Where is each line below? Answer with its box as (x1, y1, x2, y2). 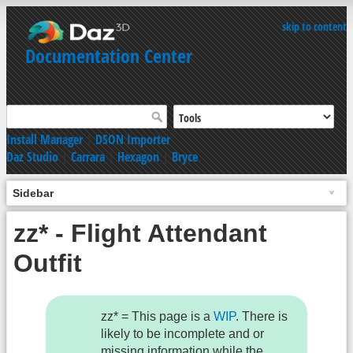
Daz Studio (6, 147, 58, 165)
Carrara (71, 147, 105, 165)
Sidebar (13, 186, 54, 199)
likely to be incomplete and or (101, 327, 265, 341)
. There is (236, 310, 288, 324)
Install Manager (6, 130, 83, 148)
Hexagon (117, 147, 159, 165)
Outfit (13, 248, 82, 277)
